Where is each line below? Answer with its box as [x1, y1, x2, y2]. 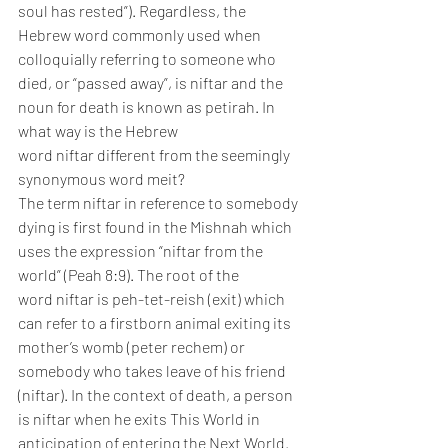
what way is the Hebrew [18, 121, 181, 141]
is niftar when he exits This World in [18, 409, 263, 429]
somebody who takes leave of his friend [18, 361, 289, 381]
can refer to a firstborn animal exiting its [18, 313, 294, 333]
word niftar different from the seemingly [18, 145, 293, 165]
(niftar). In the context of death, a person [18, 385, 296, 405]
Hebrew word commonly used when [18, 25, 264, 45]
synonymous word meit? [18, 169, 185, 189]
